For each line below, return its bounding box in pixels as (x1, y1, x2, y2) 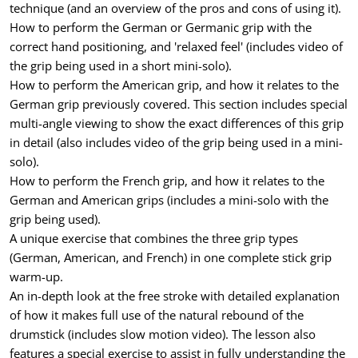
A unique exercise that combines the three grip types (10, 229, 298, 246)
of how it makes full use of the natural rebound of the (10, 306, 304, 323)
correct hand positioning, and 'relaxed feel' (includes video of (10, 38, 343, 54)
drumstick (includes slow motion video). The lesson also (10, 325, 316, 342)
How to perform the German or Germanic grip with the (10, 18, 312, 35)
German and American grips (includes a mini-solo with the (10, 191, 328, 208)
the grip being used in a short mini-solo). (10, 57, 232, 74)
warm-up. (10, 268, 63, 284)
